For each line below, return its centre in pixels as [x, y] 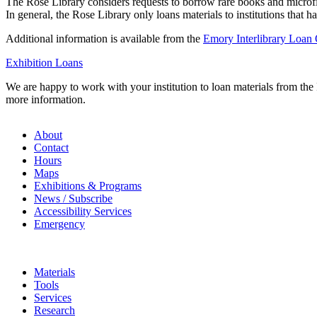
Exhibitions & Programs [88, 186]
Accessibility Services [83, 212]
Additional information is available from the [104, 39]
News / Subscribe [73, 199]
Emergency [59, 224]
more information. [47, 100]
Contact [51, 148]
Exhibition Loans [44, 63]
